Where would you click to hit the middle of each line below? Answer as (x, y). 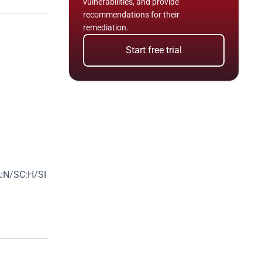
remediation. (106, 27)
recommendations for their (131, 15)
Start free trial (154, 50)
